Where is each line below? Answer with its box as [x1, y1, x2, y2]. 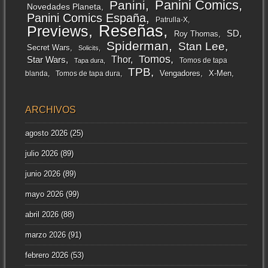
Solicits [78, 44, 99, 51]
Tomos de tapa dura [55, 69, 120, 78]
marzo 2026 [25, 230, 66, 240]
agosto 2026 [25, 129, 68, 138]
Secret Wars [26, 42, 70, 52]
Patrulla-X [155, 15, 188, 24]
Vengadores [159, 68, 200, 78]
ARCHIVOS [25, 105, 76, 115]
